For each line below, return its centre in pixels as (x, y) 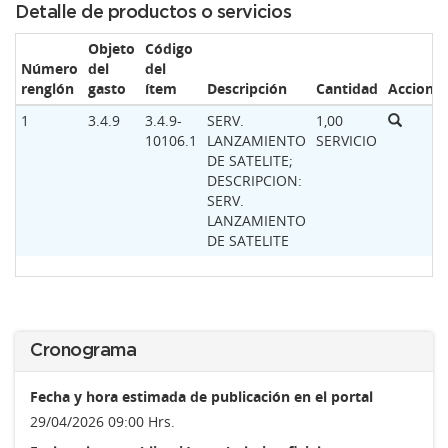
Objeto (111, 48)
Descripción (247, 88)
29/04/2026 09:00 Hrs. (102, 421)
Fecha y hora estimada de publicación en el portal (201, 396)
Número (49, 68)
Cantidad (347, 88)
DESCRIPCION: (254, 180)
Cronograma (83, 351)
